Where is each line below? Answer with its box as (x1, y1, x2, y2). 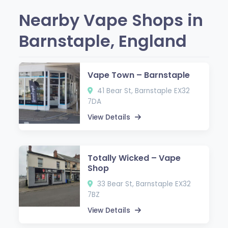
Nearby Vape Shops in (19, 8, 204, 32)
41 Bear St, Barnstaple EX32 (95, 85, 190, 96)
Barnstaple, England (19, 29, 187, 52)
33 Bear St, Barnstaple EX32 (95, 179, 191, 189)
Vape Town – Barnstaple (88, 69, 190, 81)
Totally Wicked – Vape (88, 152, 181, 164)
